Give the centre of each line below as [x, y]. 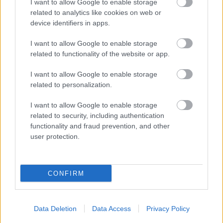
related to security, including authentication [97, 115]
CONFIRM [66, 173]
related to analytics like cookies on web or [96, 12]
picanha [36, 201]
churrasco [24, 174]
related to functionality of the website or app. [100, 54]
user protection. [55, 136]
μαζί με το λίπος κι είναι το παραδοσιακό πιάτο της [109, 216]
